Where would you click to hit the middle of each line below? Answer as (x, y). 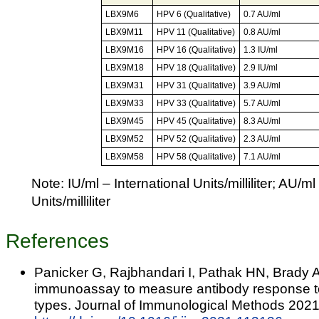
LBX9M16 (124, 49)
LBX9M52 (124, 138)
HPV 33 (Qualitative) (196, 103)
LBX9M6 (122, 14)
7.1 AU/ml (262, 156)
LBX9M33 (124, 103)
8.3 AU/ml (262, 121)
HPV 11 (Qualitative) (195, 32)
